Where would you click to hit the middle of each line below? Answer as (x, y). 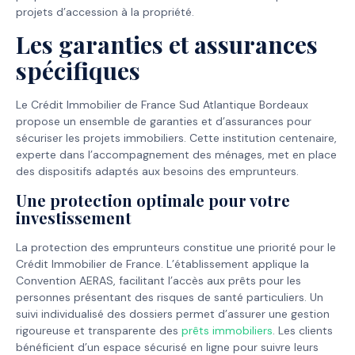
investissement (74, 217)
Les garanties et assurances (167, 45)
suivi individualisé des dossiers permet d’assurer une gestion (173, 313)
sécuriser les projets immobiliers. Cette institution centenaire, (176, 138)
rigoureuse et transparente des (99, 330)
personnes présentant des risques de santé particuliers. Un (170, 297)
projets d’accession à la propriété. (105, 12)
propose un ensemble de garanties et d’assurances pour (164, 122)
